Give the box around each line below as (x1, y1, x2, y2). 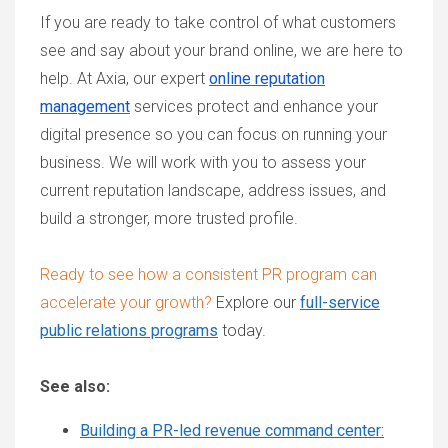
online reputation (209, 69, 325, 88)
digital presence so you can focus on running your (40, 125, 387, 144)
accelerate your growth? (40, 293, 216, 312)
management (40, 97, 130, 116)
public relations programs (40, 321, 218, 340)
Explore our (216, 293, 300, 312)
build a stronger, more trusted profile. (40, 209, 302, 228)
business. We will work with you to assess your (40, 153, 366, 172)
